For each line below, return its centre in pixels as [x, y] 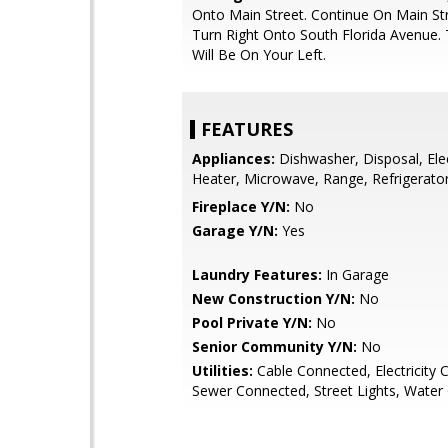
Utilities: [222, 370]
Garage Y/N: [235, 230]
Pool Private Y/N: [252, 322]
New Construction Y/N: [273, 298]
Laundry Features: [257, 274]
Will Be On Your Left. [259, 54]
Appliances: [233, 158]
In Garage [355, 274]
